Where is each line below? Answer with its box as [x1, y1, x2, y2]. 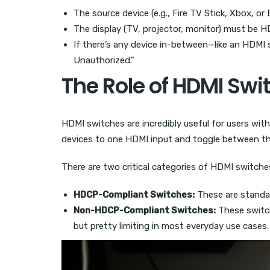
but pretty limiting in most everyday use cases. [74, 221, 269, 232]
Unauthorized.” [74, 55, 134, 66]
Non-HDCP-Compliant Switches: [74, 205, 216, 216]
